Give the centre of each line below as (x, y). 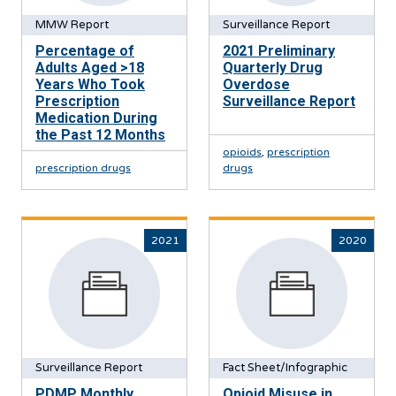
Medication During (96, 118)
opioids (242, 152)
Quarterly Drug (273, 68)
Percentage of (85, 51)
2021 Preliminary (279, 51)
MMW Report (72, 25)
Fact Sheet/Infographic (285, 368)
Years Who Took (90, 84)
